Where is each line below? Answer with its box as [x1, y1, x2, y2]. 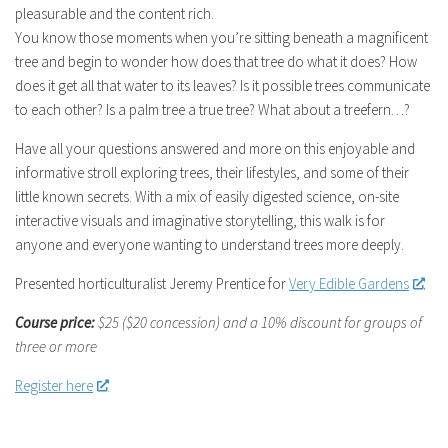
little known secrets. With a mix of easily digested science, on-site [15, 186, 399, 206]
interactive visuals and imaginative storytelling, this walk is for [15, 210, 385, 230]
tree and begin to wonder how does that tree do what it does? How [15, 51, 417, 71]
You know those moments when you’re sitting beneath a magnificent [15, 27, 428, 47]
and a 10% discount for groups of [223, 312, 422, 332]
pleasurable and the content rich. [15, 3, 214, 23]
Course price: [15, 312, 95, 332]
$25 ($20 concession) [95, 312, 223, 332]
